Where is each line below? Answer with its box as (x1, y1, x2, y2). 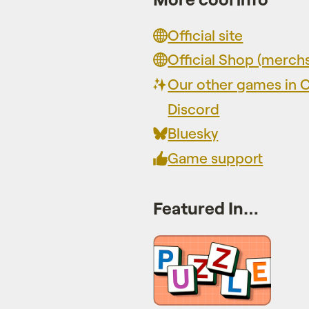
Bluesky (168, 124, 219, 142)
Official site (168, 26, 243, 43)
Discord (168, 99, 220, 117)
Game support (168, 149, 263, 166)
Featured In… (153, 197, 259, 218)
